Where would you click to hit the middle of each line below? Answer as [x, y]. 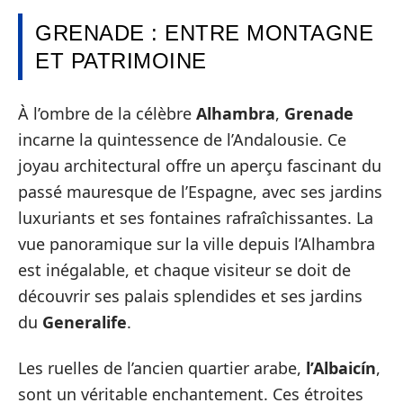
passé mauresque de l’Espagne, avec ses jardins [200, 191]
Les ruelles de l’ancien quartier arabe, [162, 368]
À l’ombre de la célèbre [107, 113]
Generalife [85, 322]
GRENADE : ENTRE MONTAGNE [204, 33]
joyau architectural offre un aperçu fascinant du [200, 165]
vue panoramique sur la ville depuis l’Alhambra [197, 243]
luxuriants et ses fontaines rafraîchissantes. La [196, 217]
